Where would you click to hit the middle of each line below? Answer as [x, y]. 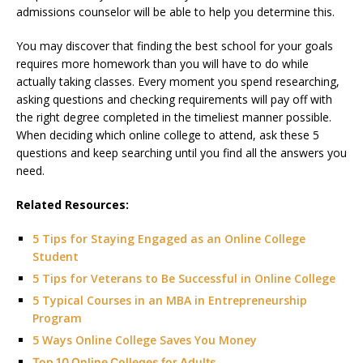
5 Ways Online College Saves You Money [145, 340]
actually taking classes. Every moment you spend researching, [178, 81]
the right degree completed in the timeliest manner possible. [174, 117]
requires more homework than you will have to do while [162, 64]
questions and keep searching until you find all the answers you [181, 153]
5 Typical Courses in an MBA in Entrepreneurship [170, 300]
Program [57, 318]
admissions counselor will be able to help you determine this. [175, 12]
